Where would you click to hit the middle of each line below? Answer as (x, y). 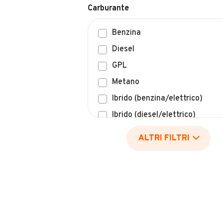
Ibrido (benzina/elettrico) (157, 99)
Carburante (108, 8)
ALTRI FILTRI (164, 138)
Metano (126, 82)
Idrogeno (128, 148)
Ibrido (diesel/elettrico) (154, 115)
